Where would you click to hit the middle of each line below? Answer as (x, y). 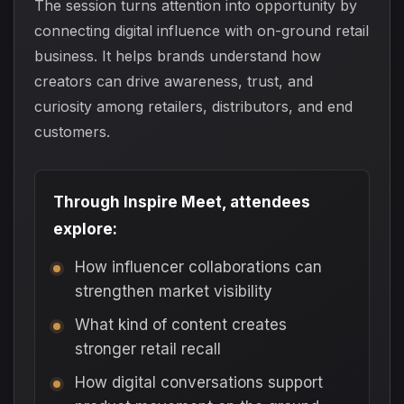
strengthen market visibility (174, 291)
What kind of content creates (181, 324)
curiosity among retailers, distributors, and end (193, 106)
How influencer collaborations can (198, 266)
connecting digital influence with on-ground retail (202, 30)
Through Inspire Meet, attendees (182, 202)
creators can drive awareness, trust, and (174, 81)
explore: (85, 229)
